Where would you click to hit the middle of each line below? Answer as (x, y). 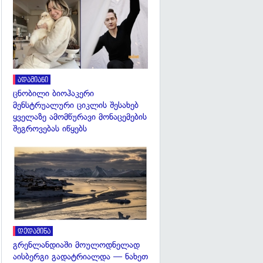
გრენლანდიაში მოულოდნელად (76, 245)
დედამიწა (34, 232)
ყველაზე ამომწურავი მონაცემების (80, 117)
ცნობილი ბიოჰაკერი (53, 93)
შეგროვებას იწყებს (50, 128)
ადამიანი (33, 80)
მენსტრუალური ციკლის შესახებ (76, 105)
